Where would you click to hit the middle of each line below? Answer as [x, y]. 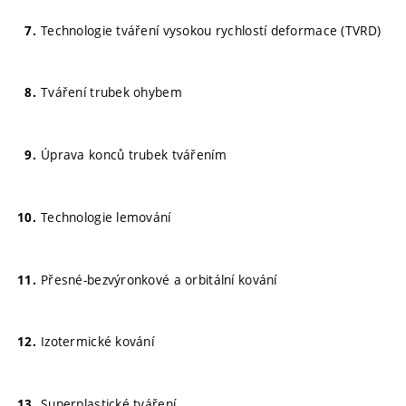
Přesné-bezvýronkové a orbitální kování [159, 279]
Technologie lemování [106, 217]
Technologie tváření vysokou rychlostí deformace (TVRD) [211, 30]
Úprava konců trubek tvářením [134, 155]
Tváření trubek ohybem [111, 92]
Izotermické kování [98, 342]
